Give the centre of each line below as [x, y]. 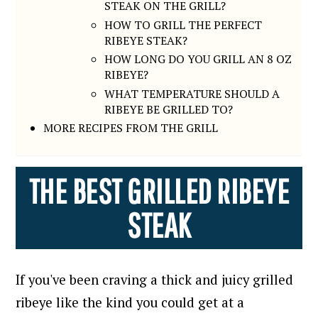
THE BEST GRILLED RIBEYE [159, 191]
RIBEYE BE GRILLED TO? [169, 109]
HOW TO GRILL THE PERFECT [183, 24]
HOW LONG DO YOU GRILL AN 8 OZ [198, 59]
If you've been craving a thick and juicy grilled [155, 279]
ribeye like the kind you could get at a [130, 302]
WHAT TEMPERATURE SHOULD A [192, 93]
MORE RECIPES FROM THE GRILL [131, 128]
